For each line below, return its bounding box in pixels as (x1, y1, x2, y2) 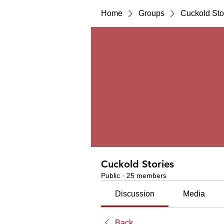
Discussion (115, 189, 155, 198)
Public (101, 171, 120, 179)
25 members (126, 171, 166, 179)
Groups (138, 9, 164, 17)
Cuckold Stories (101, 158, 174, 170)
